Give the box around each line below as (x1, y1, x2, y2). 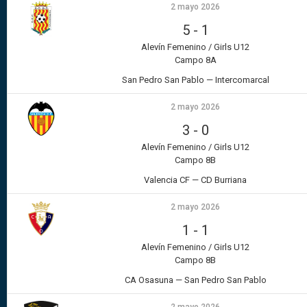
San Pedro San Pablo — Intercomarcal (121, 75, 269, 86)
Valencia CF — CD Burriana (144, 175, 247, 186)
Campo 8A (174, 55, 217, 66)
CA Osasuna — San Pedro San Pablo (124, 275, 267, 286)
